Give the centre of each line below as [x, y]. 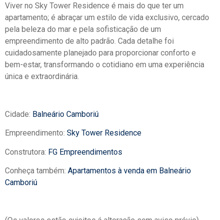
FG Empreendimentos [85, 152]
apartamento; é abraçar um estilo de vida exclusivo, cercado [107, 18]
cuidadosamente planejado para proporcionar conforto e [100, 53]
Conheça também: [36, 171]
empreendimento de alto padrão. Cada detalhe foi [89, 41]
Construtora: [27, 152]
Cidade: [19, 114]
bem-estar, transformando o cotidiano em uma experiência [105, 65]
